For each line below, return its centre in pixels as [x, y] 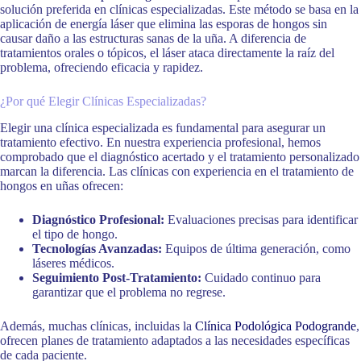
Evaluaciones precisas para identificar [261, 219]
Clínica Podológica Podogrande [276, 326]
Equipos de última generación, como [256, 248]
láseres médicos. [73, 263]
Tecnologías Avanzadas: [97, 248]
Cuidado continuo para [261, 277]
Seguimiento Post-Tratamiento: [117, 277]
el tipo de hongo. [75, 234]
